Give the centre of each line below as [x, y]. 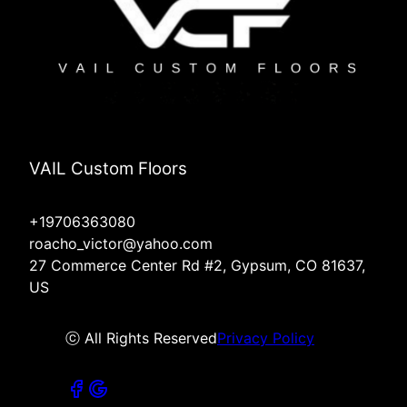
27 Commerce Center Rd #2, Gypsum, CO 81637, [197, 265]
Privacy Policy [266, 338]
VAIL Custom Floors [108, 168]
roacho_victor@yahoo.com [121, 243]
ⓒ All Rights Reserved [141, 338]
